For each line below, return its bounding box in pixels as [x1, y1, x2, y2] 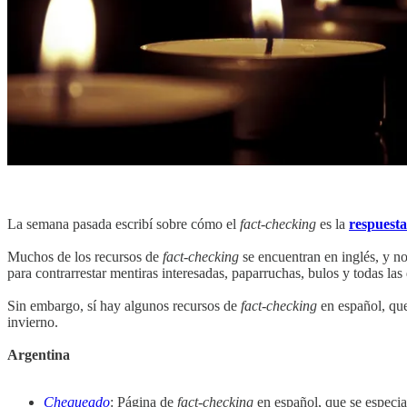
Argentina [7, 347, 70, 363]
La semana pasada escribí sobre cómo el [7, 216, 240, 233]
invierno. [7, 314, 58, 331]
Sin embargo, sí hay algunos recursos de [7, 298, 241, 314]
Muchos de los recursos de [7, 249, 163, 265]
